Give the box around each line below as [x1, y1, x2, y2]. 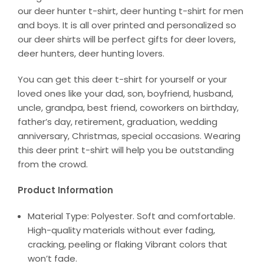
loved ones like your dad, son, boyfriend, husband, [18, 87, 233, 100]
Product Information [18, 184, 113, 197]
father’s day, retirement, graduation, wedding [18, 115, 217, 128]
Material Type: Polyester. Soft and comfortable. [28, 210, 235, 223]
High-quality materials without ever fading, [28, 224, 215, 237]
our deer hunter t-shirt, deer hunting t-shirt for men [18, 5, 243, 18]
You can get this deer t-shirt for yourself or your [18, 73, 227, 86]
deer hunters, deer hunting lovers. [18, 47, 164, 60]
